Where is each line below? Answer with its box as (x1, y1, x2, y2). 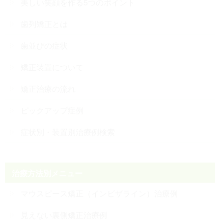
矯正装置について (21, 61, 83, 73)
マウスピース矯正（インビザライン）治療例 (21, 188, 178, 199)
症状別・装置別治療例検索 (21, 126, 115, 138)
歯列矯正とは (21, 18, 68, 30)
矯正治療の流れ (21, 83, 76, 95)
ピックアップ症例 (21, 105, 83, 116)
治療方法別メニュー (12, 167, 83, 179)
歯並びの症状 (21, 40, 68, 52)
